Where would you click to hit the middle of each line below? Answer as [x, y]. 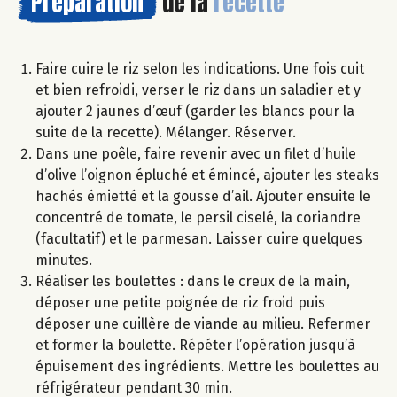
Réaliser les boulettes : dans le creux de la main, [193, 282]
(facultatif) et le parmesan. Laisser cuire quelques [199, 239]
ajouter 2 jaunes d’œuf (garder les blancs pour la [195, 112]
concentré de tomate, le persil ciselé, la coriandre [198, 218]
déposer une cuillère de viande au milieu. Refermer [203, 324]
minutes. [64, 261]
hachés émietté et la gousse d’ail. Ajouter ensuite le [203, 197]
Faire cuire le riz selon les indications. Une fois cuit [200, 69]
